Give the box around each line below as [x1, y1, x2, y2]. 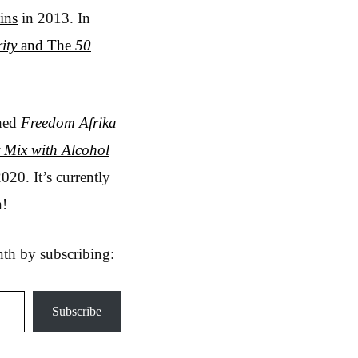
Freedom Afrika [21, 113, 117, 131]
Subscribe [52, 304, 101, 318]
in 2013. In [18, 10, 90, 26]
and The [17, 37, 75, 54]
